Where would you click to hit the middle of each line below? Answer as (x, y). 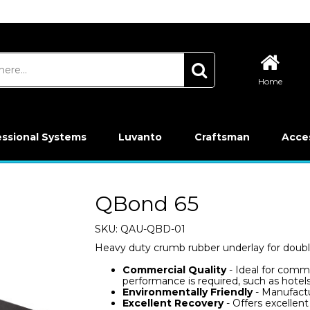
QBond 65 (146, 204)
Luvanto (140, 137)
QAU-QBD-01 (153, 229)
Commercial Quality (174, 270)
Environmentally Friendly (187, 292)
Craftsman (222, 137)
